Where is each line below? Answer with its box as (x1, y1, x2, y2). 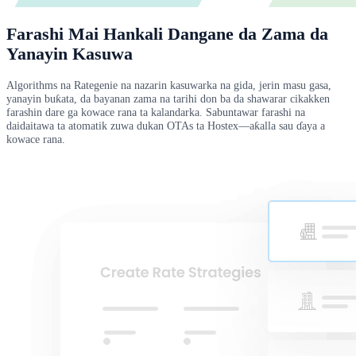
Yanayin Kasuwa (6, 44, 133, 64)
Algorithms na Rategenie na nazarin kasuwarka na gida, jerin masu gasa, (6, 78, 331, 91)
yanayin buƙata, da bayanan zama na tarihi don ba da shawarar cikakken (6, 91, 330, 105)
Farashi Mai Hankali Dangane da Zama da (6, 24, 328, 44)
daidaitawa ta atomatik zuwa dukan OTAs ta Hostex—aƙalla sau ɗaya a (6, 118, 325, 132)
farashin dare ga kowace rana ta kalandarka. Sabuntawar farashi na (6, 105, 305, 118)
